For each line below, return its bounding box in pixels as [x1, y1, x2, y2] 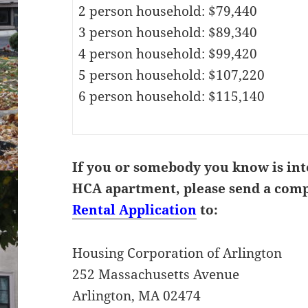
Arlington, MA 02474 [72, 286, 201, 305]
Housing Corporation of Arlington [72, 243, 283, 262]
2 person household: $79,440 [78, 1, 257, 20]
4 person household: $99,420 [78, 44, 257, 63]
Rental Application [72, 200, 197, 219]
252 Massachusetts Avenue [72, 265, 240, 283]
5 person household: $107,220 [78, 65, 265, 84]
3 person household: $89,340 [78, 23, 257, 41]
